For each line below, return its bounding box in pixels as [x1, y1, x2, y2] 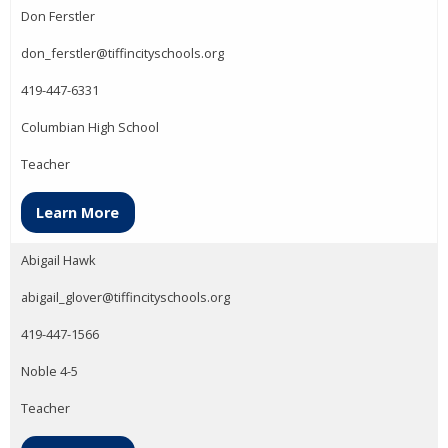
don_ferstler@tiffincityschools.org [21, 44, 224, 63]
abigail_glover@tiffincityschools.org [21, 287, 230, 306]
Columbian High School [21, 118, 159, 137]
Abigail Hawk [21, 250, 96, 269]
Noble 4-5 [21, 361, 78, 380]
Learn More [36, 202, 120, 222]
